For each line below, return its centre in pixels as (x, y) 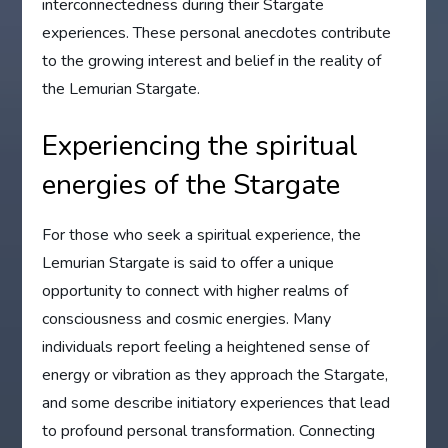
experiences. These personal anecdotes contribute (217, 33)
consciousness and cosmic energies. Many (187, 319)
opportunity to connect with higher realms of (195, 291)
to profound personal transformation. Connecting (209, 431)
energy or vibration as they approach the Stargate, (215, 375)
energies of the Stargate (191, 185)
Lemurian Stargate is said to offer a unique (188, 263)
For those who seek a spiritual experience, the (202, 235)
